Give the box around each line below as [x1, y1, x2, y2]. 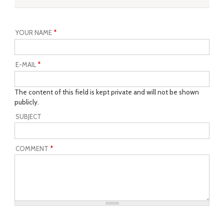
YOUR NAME [15, 28, 54, 37]
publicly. [14, 98, 39, 106]
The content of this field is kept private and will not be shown [14, 88, 199, 96]
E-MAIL [15, 60, 38, 68]
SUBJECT [15, 112, 42, 120]
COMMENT [15, 144, 50, 152]
